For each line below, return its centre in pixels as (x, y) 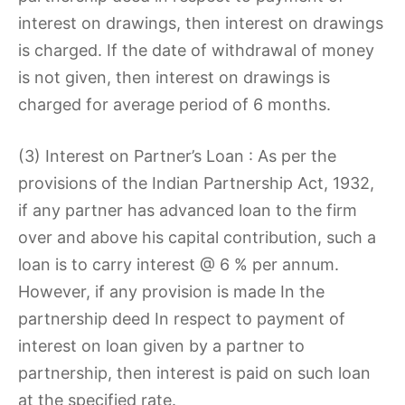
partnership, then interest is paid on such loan (194, 373)
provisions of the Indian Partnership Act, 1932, (196, 183)
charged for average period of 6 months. (174, 104)
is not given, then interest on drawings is (174, 77)
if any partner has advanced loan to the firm (188, 210)
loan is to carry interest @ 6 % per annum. (179, 264)
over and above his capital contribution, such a (197, 237)
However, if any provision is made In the (171, 292)
